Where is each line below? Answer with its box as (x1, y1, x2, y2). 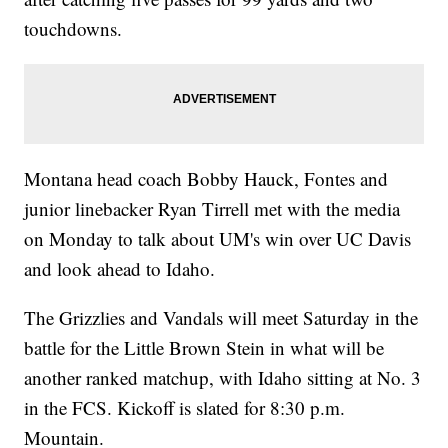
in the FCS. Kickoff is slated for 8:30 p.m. (24, 394, 346, 420)
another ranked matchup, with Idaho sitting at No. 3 (24, 364, 422, 390)
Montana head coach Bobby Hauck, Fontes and (24, 165, 389, 191)
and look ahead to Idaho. (24, 255, 216, 281)
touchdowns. (24, 15, 123, 41)
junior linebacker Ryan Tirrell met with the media (24, 195, 401, 221)
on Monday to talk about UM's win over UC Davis (24, 225, 412, 251)
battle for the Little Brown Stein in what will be (24, 334, 385, 360)
